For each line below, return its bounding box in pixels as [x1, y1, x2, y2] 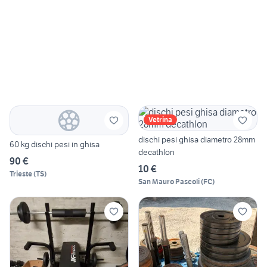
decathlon [138, 147, 175, 158]
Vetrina [148, 115, 172, 125]
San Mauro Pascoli [138, 177, 200, 187]
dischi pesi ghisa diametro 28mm [138, 134, 255, 145]
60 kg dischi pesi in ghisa [10, 139, 100, 150]
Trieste [10, 169, 32, 179]
